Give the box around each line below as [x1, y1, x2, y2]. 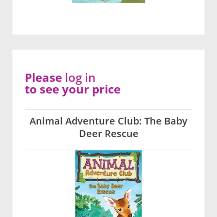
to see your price [25, 81, 121, 97]
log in [65, 69, 95, 86]
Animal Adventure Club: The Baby [30, 114, 187, 128]
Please [25, 69, 65, 86]
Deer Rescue [78, 127, 139, 140]
